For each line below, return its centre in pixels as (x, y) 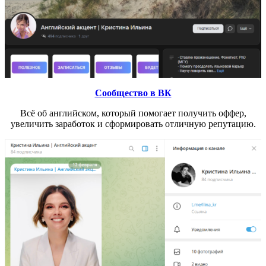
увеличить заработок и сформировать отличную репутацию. (133, 123)
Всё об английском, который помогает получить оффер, (133, 113)
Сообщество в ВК (133, 93)
